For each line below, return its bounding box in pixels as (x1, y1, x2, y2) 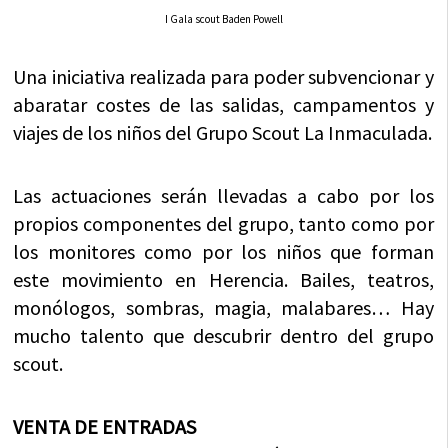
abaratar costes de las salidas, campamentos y (13, 91, 434, 117)
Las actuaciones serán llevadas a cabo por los (13, 182, 434, 208)
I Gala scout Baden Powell (164, 11, 283, 26)
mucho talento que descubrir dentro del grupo (13, 322, 434, 348)
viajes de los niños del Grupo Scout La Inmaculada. (13, 119, 433, 145)
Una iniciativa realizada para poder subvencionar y (13, 63, 434, 89)
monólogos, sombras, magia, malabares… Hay (13, 294, 434, 320)
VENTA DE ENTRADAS (13, 413, 197, 439)
